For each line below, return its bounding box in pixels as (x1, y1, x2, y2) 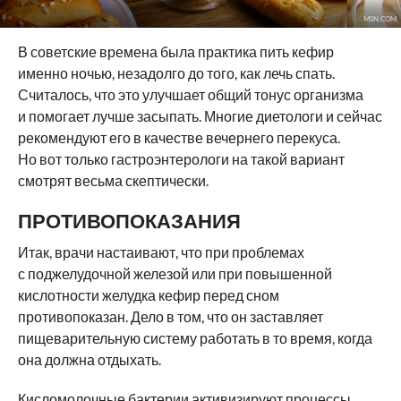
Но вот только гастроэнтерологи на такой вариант (17, 149, 345, 167)
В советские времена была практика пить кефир (17, 42, 334, 60)
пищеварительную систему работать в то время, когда (17, 328, 372, 346)
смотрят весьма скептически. (17, 171, 209, 189)
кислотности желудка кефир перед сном (17, 286, 279, 303)
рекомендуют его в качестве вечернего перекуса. (17, 128, 340, 146)
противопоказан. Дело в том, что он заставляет (17, 307, 323, 325)
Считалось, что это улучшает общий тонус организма (17, 85, 363, 103)
